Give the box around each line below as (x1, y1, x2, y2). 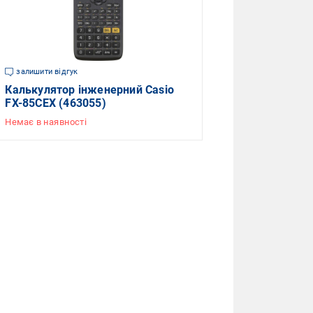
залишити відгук (16, 67, 78, 77)
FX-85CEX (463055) (5, 96, 106, 110)
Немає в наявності (5, 117, 87, 128)
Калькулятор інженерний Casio (5, 83, 174, 97)
